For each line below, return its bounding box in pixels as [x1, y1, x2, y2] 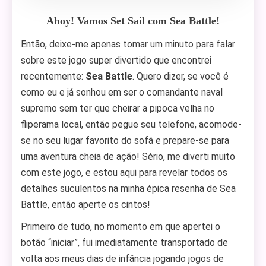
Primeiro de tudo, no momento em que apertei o [21, 221, 220, 232]
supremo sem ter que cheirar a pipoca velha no [21, 103, 214, 114]
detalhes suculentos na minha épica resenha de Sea [21, 183, 236, 194]
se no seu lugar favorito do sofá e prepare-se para [21, 135, 229, 146]
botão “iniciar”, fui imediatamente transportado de [21, 237, 228, 248]
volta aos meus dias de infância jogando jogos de [21, 253, 224, 264]
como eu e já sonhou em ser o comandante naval [21, 87, 223, 98]
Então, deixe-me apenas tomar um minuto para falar [21, 39, 235, 50]
